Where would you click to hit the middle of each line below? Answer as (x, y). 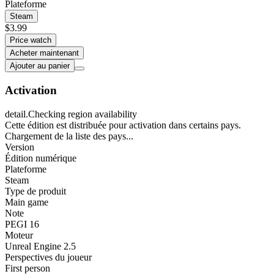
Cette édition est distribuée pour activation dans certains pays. (123, 125)
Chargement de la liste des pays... (69, 136)
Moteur (19, 235)
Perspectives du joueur (48, 257)
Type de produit (35, 191)
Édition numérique (41, 158)
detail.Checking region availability (71, 114)
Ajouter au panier (40, 66)
